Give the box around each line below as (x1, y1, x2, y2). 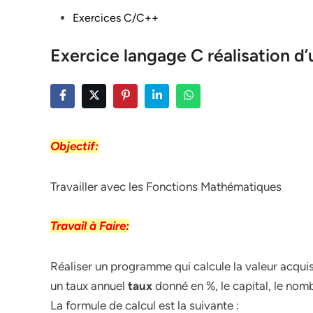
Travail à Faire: (50, 219, 129, 233)
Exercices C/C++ (73, 11, 159, 24)
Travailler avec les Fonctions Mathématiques (50, 180, 282, 194)
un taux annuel (50, 279, 128, 293)
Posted (50, 10, 84, 24)
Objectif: (50, 139, 99, 153)
